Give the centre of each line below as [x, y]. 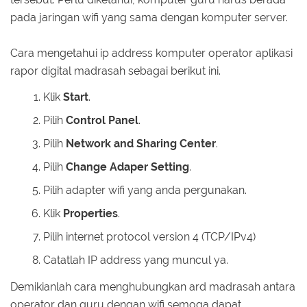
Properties [90, 214]
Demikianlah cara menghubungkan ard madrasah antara [153, 287]
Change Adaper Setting [127, 167]
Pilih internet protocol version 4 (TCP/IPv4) [149, 237]
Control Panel [102, 121]
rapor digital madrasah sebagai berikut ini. [115, 71]
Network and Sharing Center [141, 144]
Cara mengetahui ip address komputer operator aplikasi [151, 53]
